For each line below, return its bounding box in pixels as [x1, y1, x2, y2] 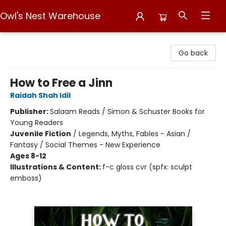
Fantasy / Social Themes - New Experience [10, 140, 160, 150]
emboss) [10, 173, 42, 183]
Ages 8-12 [10, 151, 46, 161]
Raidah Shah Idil [10, 90, 71, 100]
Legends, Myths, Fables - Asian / [79, 129, 191, 139]
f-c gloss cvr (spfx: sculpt [102, 162, 192, 172]
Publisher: [10, 106, 50, 117]
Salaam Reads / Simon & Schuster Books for [50, 106, 205, 117]
